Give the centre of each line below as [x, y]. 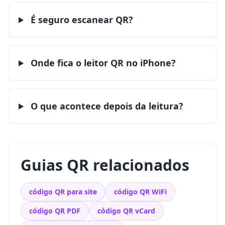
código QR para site [63, 192]
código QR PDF [55, 211]
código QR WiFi [140, 192]
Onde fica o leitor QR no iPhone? [102, 63]
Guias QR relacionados [105, 165]
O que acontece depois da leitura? [106, 106]
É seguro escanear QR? [81, 20]
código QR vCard [126, 211]
